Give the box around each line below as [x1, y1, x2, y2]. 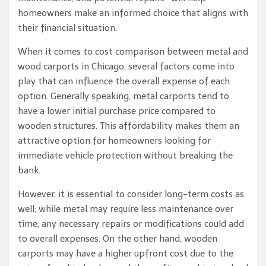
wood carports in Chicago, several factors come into [18, 61, 235, 72]
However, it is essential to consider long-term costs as [18, 189, 244, 199]
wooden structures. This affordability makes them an [18, 121, 239, 131]
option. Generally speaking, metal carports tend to [18, 91, 229, 102]
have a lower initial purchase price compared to [18, 106, 216, 116]
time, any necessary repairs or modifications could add [18, 218, 244, 229]
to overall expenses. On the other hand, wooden [18, 233, 217, 244]
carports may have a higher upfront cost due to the [18, 248, 233, 259]
